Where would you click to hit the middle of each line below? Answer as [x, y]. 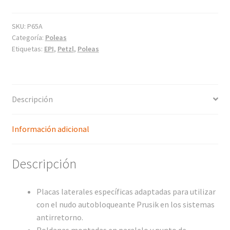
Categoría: [28, 38]
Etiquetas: [28, 49]
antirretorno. [60, 217]
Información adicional [50, 129]
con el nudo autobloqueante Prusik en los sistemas [125, 204]
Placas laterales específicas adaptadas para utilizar [126, 191]
